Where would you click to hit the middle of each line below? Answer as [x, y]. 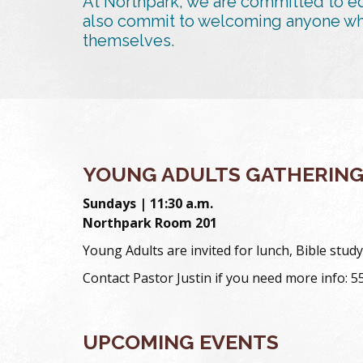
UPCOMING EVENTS [181, 342]
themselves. [128, 41]
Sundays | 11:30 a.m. [148, 203]
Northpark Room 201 [150, 223]
